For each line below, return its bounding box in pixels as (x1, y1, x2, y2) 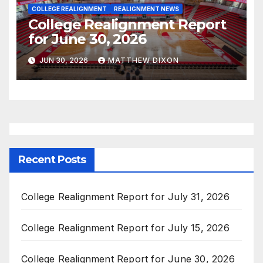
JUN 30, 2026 (37, 55, 90, 65)
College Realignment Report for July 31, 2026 (21, 191, 230, 203)
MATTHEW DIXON (107, 55, 179, 65)
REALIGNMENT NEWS (113, 5, 179, 13)
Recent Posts (18, 153, 86, 167)
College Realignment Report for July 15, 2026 (21, 222, 230, 234)
